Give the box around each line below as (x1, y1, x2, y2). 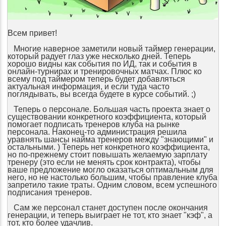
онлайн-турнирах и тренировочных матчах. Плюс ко (7, 67, 202, 76)
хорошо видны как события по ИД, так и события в (7, 60, 197, 68)
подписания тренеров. (7, 188, 94, 197)
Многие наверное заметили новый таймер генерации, (7, 44, 215, 53)
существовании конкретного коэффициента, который (7, 112, 206, 121)
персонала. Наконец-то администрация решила (7, 128, 187, 136)
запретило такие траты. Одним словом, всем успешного (7, 181, 217, 189)
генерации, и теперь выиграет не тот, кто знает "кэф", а (7, 211, 212, 219)
